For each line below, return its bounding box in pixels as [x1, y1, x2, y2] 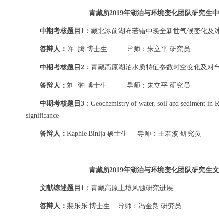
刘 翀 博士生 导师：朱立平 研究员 [67, 82, 190, 89]
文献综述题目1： [40, 184, 91, 192]
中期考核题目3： [40, 100, 91, 107]
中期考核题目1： [40, 27, 91, 35]
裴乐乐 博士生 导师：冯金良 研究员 [67, 202, 181, 210]
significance [26, 112, 59, 119]
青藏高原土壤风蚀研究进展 [91, 184, 173, 192]
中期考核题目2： [40, 64, 91, 71]
